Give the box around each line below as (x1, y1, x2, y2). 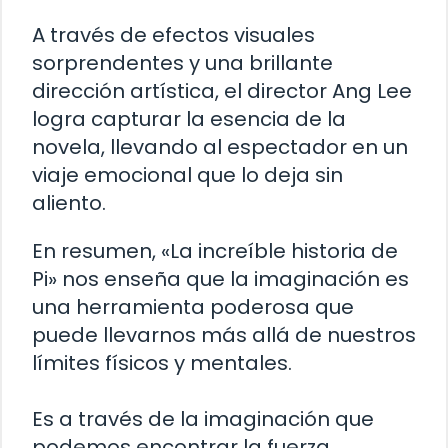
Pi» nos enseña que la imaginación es (32, 265, 409, 294)
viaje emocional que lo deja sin (32, 161, 343, 190)
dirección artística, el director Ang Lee (32, 77, 412, 106)
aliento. (32, 189, 106, 218)
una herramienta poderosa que (32, 293, 354, 322)
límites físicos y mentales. (32, 349, 292, 378)
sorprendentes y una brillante (32, 49, 333, 78)
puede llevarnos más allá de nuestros (32, 321, 416, 350)
